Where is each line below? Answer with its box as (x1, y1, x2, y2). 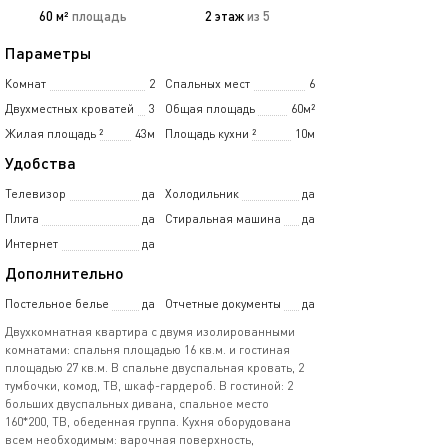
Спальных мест (165, 76, 250, 91)
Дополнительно (5, 263, 124, 282)
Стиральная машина (165, 211, 281, 226)
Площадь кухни (165, 126, 249, 141)
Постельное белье (5, 296, 109, 311)
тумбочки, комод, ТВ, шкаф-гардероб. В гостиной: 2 (5, 378, 293, 393)
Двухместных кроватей (5, 101, 134, 116)
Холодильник (165, 186, 239, 201)
